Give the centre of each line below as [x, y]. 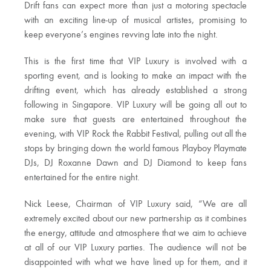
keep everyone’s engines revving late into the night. [121, 35]
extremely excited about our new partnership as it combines [135, 219]
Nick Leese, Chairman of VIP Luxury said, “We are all [135, 204]
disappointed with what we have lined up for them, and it [135, 262]
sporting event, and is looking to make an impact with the [135, 76]
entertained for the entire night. [82, 178]
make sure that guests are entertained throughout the [135, 119]
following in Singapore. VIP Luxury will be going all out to [135, 105]
